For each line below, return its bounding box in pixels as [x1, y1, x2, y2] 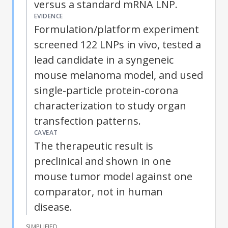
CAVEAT [34, 128, 58, 137]
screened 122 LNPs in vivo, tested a [34, 37, 201, 51]
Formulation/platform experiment [34, 22, 199, 36]
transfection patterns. [34, 113, 141, 128]
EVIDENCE [34, 11, 63, 20]
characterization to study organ [34, 98, 186, 112]
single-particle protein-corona [34, 83, 178, 97]
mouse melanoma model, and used [34, 68, 203, 82]
